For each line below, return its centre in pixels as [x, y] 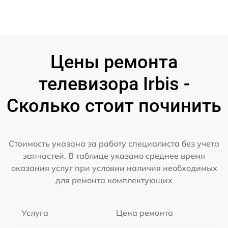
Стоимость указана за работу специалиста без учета [114, 144]
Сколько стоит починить [114, 106]
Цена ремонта [144, 213]
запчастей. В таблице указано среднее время [114, 156]
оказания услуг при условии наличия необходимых [114, 168]
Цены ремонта [114, 62]
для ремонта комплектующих [114, 180]
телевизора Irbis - [114, 84]
